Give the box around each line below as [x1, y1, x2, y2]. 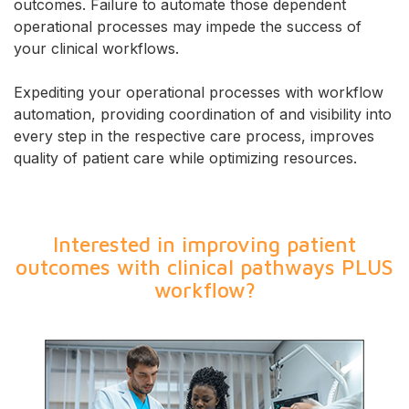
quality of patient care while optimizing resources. [14, 149, 357, 167]
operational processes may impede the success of [14, 17, 362, 36]
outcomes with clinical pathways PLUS [16, 255, 393, 279]
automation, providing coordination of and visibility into [14, 105, 392, 123]
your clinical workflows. [14, 39, 179, 58]
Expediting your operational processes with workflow [14, 83, 383, 101]
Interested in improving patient [53, 232, 356, 257]
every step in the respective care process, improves [14, 127, 374, 145]
